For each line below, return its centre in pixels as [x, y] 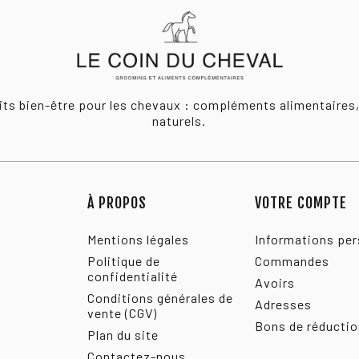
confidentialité [133, 276]
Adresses [284, 305]
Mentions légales [139, 240]
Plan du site [123, 335]
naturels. [179, 121]
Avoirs [275, 283]
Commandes [292, 261]
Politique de [124, 261]
